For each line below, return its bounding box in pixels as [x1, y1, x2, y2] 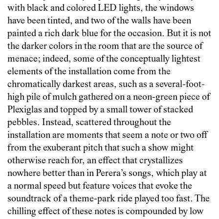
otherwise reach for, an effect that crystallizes [7, 155, 183, 166]
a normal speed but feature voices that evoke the [7, 181, 192, 192]
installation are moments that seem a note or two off [7, 130, 207, 141]
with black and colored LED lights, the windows [7, 3, 194, 14]
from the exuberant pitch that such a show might [7, 143, 194, 153]
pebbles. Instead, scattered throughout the [7, 117, 171, 128]
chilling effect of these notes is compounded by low [7, 206, 204, 217]
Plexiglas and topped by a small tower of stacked [7, 105, 193, 115]
